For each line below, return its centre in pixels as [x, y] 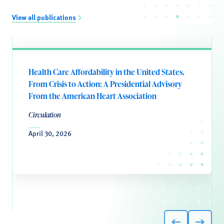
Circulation [45, 115]
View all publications [44, 17]
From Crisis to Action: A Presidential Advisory [105, 84]
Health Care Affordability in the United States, [106, 72]
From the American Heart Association [92, 96]
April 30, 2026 [50, 133]
